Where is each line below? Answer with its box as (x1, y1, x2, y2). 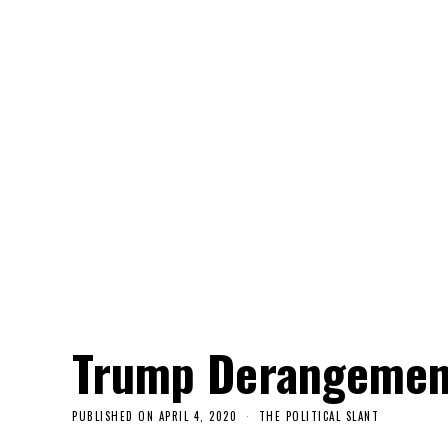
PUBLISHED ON (72, 408, 154, 425)
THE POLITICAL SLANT (258, 408, 379, 425)
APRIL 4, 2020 (158, 408, 237, 425)
